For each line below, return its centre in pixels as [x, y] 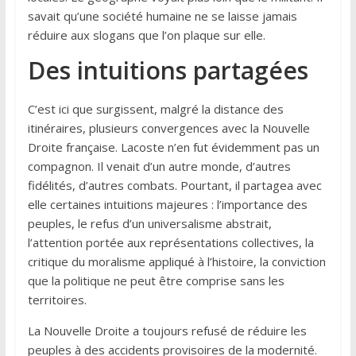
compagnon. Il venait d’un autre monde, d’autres [159, 166]
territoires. [57, 299]
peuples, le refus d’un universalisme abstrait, [149, 223]
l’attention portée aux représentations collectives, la [170, 242]
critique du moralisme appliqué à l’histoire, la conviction [176, 261]
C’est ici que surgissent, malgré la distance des [155, 108]
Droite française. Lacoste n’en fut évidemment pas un [173, 147]
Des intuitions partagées [168, 70]
